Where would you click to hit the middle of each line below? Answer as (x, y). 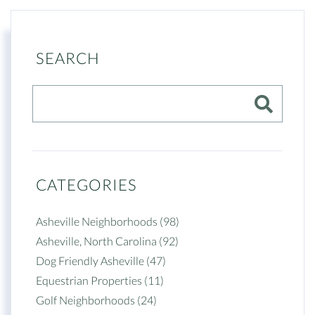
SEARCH (68, 58)
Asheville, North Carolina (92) (107, 241)
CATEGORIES (86, 185)
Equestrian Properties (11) (100, 280)
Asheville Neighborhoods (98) (108, 221)
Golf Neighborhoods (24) (96, 300)
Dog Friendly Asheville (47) (101, 261)
